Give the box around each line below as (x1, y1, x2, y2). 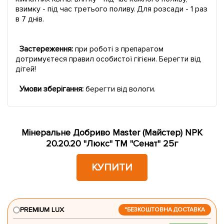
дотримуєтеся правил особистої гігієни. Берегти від (15, 54, 201, 64)
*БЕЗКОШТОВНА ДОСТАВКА (124, 206, 205, 214)
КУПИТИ (91, 161, 132, 174)
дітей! (15, 64, 36, 74)
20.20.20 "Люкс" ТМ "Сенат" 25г (45, 138, 178, 149)
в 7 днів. (15, 14, 44, 24)
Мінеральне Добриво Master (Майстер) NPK (21, 127, 202, 138)
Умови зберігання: (17, 84, 85, 94)
